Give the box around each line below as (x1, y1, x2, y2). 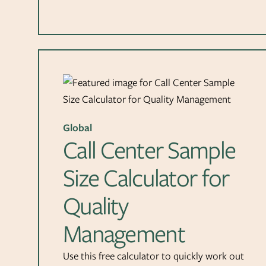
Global (63, 121, 92, 135)
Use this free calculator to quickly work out (63, 249, 244, 264)
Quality (63, 188, 128, 224)
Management (63, 216, 185, 252)
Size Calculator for (63, 160, 229, 196)
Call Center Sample (63, 132, 236, 168)
